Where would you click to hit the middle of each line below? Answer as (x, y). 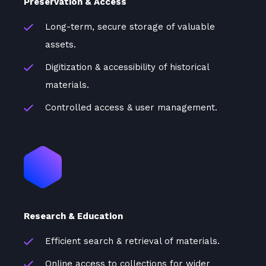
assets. (61, 44)
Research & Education (73, 216)
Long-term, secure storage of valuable (130, 26)
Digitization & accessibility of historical (127, 67)
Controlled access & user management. (131, 107)
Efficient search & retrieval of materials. (132, 241)
